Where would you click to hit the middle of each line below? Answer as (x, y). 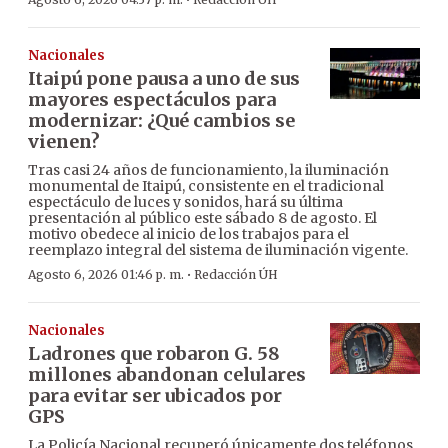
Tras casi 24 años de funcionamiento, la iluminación (208, 170)
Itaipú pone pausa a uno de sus (164, 79)
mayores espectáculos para (152, 100)
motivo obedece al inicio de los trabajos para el (188, 234)
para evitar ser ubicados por (155, 396)
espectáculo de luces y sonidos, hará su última (185, 202)
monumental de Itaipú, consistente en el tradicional (206, 186)
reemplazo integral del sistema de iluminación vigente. (218, 250)
